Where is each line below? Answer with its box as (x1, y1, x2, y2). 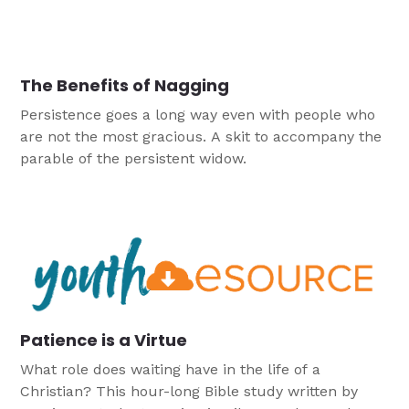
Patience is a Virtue (20, 328, 188, 351)
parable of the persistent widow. (20, 150, 247, 168)
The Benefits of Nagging (20, 74, 230, 98)
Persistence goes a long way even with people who (20, 106, 376, 124)
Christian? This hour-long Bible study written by (20, 382, 359, 400)
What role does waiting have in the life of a (20, 360, 321, 378)
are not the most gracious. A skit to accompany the (20, 128, 383, 146)
